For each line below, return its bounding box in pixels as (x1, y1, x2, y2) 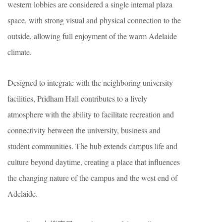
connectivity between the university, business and (7, 124, 161, 135)
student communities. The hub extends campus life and (7, 140, 177, 151)
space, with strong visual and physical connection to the (7, 14, 181, 25)
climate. (7, 46, 32, 57)
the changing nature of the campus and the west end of (7, 172, 177, 183)
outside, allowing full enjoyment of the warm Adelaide (7, 30, 177, 41)
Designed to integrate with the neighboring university (7, 77, 173, 88)
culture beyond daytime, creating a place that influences (7, 156, 180, 167)
